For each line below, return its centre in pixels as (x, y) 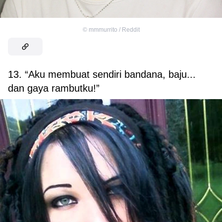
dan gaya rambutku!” (54, 88)
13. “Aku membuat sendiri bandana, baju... (102, 74)
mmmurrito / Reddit (114, 29)
